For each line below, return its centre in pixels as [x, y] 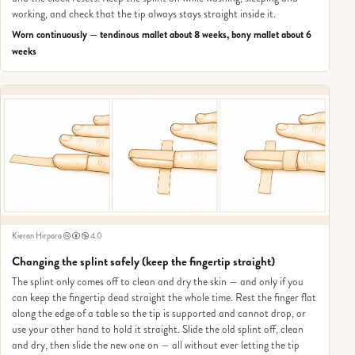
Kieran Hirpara [36, 235]
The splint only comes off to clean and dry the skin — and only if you [157, 282]
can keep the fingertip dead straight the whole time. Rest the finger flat [164, 298]
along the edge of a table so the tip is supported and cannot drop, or [158, 314]
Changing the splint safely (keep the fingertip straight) [143, 261]
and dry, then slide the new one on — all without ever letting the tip [155, 345]
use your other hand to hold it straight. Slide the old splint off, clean [157, 330]
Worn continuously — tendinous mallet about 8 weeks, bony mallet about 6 [161, 35]
